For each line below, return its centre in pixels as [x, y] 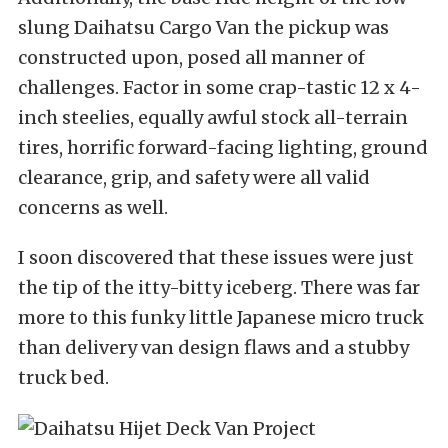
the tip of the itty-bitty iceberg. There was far [219, 288]
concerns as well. [93, 208]
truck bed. [63, 378]
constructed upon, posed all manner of [191, 58]
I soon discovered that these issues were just [216, 258]
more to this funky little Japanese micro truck [221, 318]
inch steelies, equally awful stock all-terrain [213, 118]
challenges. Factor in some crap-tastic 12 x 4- [219, 88]
